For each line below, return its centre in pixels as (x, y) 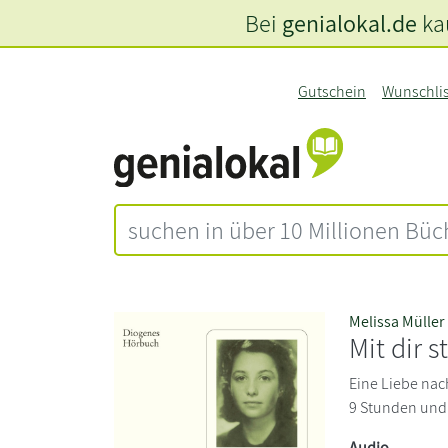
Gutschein (331, 91)
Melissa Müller (397, 321)
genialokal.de (349, 23)
